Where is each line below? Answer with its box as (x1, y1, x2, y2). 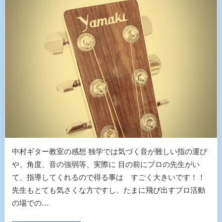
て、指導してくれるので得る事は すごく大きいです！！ (11, 172, 205, 181)
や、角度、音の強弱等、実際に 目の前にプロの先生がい (11, 160, 200, 168)
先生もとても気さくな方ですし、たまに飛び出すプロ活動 (11, 185, 205, 194)
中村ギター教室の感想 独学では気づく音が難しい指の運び (11, 147, 207, 156)
